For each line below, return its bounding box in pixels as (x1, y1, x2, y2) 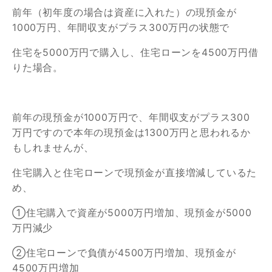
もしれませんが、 (12, 141, 94, 154)
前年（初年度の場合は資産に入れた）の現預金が (12, 6, 237, 19)
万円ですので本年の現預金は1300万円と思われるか (12, 126, 251, 139)
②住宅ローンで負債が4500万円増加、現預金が (12, 246, 236, 259)
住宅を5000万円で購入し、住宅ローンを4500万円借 (12, 46, 259, 59)
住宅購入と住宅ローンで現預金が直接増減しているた (12, 166, 257, 179)
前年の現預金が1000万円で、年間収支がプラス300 (12, 111, 250, 124)
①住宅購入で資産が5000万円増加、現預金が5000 (12, 206, 252, 219)
